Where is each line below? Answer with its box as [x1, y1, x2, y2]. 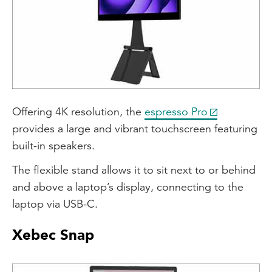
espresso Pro [144, 104, 208, 118]
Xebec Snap [12, 225, 94, 245]
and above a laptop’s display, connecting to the [12, 179, 243, 194]
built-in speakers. [12, 138, 95, 152]
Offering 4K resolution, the [12, 104, 144, 118]
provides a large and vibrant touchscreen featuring [12, 121, 257, 135]
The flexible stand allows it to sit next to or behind [12, 162, 256, 177]
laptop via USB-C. [12, 196, 98, 211]
